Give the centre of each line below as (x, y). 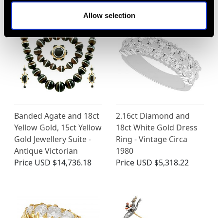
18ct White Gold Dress (157, 128)
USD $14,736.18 (63, 163)
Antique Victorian (46, 151)
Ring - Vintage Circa (152, 139)
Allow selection (109, 15)
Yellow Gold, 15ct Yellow (58, 128)
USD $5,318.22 (163, 163)
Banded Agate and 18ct (57, 116)
